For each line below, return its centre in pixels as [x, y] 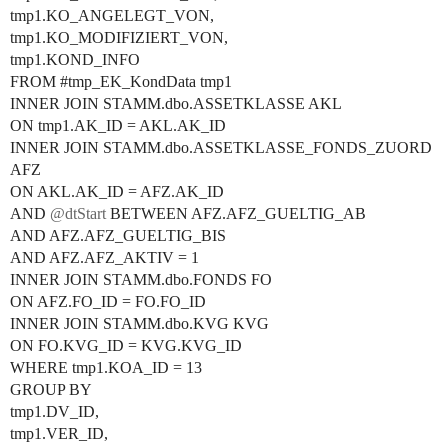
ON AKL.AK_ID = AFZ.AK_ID [117, 191]
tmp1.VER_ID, [59, 433]
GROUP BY [51, 389]
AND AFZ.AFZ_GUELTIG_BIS [118, 235]
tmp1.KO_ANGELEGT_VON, [112, 15]
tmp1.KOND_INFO [75, 59]
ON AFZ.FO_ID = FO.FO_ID [108, 301]
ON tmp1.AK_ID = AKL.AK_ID [118, 125]
